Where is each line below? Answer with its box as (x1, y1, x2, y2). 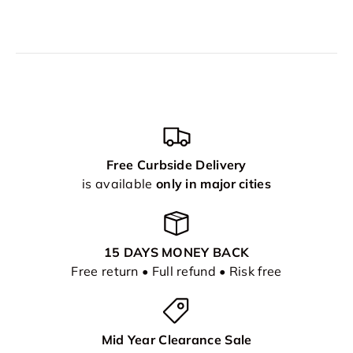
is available (82, 176, 156, 192)
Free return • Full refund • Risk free (71, 263, 282, 280)
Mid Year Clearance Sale (101, 332, 252, 348)
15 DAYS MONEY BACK (103, 244, 250, 261)
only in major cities (155, 176, 271, 192)
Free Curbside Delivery (106, 157, 247, 173)
